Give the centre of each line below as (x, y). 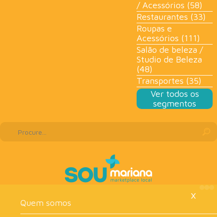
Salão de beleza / (170, 50)
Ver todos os (175, 93)
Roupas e (155, 29)
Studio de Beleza (170, 60)
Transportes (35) (169, 81)
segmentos (175, 103)
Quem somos (46, 203)
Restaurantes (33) (171, 17)
